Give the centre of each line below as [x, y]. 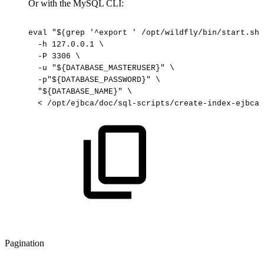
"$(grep [68, 33]
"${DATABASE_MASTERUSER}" [108, 68]
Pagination [24, 243]
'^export [108, 33]
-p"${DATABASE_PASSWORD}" [94, 80]
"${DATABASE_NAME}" [80, 92]
